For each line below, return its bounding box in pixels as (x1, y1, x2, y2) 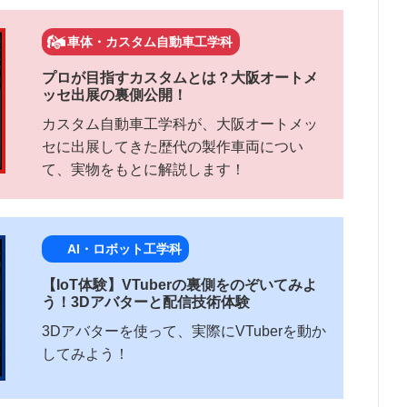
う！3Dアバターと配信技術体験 (42, 294, 250, 311)
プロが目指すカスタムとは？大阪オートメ (42, 70, 318, 86)
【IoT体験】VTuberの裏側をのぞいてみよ (42, 277, 317, 293)
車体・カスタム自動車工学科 (67, 35, 233, 50)
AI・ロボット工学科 (67, 242, 182, 257)
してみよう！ (42, 346, 129, 362)
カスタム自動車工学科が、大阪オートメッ (42, 116, 318, 133)
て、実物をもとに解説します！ (42, 162, 245, 178)
